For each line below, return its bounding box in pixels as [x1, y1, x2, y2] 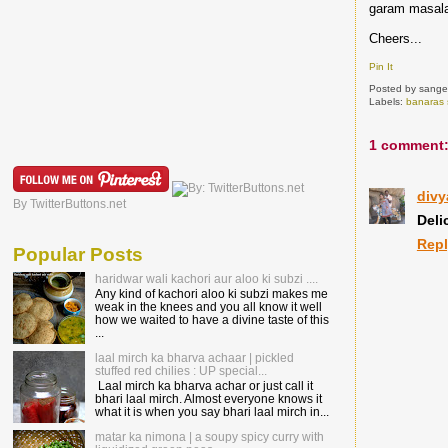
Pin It [368, 60, 393, 72]
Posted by [368, 82, 419, 94]
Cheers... [368, 30, 422, 46]
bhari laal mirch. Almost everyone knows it [94, 392, 322, 406]
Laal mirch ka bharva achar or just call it [94, 379, 313, 393]
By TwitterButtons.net [13, 196, 126, 211]
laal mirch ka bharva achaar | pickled [94, 350, 294, 364]
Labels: [368, 95, 406, 107]
